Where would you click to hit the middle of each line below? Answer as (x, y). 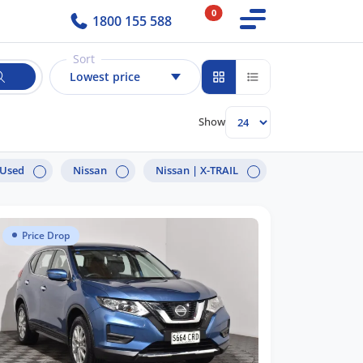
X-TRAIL (219, 171)
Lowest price (105, 77)
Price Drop (46, 235)
